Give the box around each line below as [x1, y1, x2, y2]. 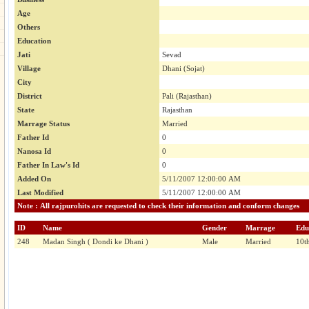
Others [17, 23, 40, 32]
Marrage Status [17, 119, 70, 128]
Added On [17, 175, 51, 183]
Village [17, 64, 41, 73]
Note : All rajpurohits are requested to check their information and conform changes [228, 202, 299, 210]
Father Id [17, 133, 49, 142]
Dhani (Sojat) [162, 64, 205, 73]
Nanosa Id [17, 147, 51, 156]
